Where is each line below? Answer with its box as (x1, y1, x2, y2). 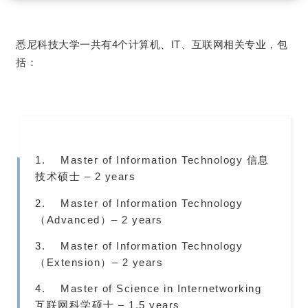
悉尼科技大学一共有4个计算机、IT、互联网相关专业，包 (16, 38, 288, 50)
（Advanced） (35, 213, 111, 225)
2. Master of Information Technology (35, 197, 243, 209)
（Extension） (35, 256, 112, 268)
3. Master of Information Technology (35, 239, 243, 252)
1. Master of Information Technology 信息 (35, 154, 269, 166)
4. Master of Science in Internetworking (35, 283, 261, 295)
